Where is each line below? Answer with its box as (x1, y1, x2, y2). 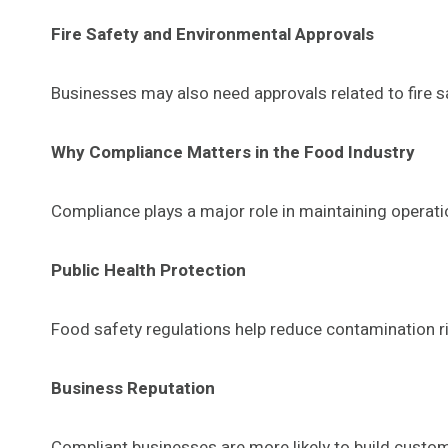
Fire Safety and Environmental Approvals (51, 21, 374, 47)
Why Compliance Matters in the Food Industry (51, 139, 415, 165)
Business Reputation (51, 375, 215, 401)
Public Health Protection (51, 257, 246, 283)
